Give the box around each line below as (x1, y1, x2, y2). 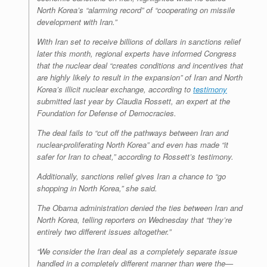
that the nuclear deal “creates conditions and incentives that (37, 60, 243, 72)
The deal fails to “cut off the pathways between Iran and (37, 127, 228, 139)
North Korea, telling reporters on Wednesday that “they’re (37, 214, 232, 226)
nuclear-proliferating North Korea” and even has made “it (37, 139, 228, 151)
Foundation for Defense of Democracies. (37, 107, 176, 119)
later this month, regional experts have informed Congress (37, 48, 237, 60)
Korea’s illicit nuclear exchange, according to (37, 83, 193, 95)
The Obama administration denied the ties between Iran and (37, 202, 243, 214)
